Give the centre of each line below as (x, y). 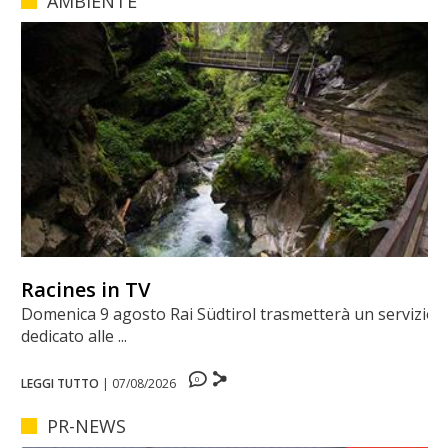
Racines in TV (85, 290)
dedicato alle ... (73, 336)
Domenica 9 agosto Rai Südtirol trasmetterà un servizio (228, 314)
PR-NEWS (86, 426)
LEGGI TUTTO (59, 384)
